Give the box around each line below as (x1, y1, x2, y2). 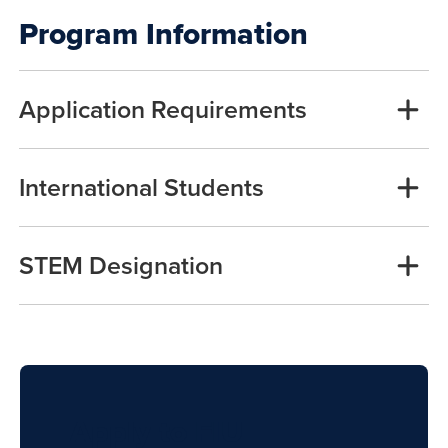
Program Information (18, 11, 308, 55)
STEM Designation (18, 246, 223, 283)
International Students (18, 168, 264, 205)
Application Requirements (18, 90, 307, 127)
